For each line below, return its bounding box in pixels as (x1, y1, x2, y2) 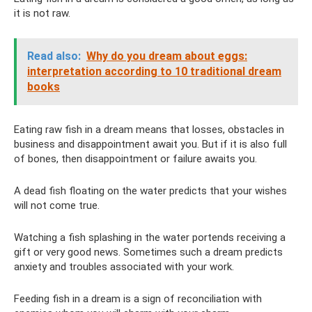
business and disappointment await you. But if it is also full (14, 138, 287, 150)
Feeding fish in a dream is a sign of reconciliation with (14, 292, 262, 305)
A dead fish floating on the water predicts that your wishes (14, 185, 287, 197)
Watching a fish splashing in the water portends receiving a (14, 231, 286, 244)
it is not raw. (14, 7, 70, 19)
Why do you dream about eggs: (86, 49, 247, 63)
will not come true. (14, 199, 100, 212)
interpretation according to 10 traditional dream (27, 65, 281, 78)
